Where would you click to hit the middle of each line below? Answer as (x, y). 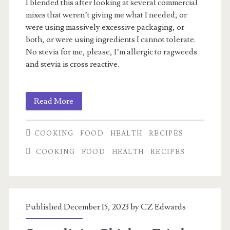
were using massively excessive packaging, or (105, 27)
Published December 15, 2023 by (83, 207)
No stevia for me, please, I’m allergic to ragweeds (111, 52)
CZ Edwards (163, 207)
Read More (54, 101)
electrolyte (92, 119)
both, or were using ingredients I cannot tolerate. (110, 40)
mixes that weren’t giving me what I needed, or (106, 15)
